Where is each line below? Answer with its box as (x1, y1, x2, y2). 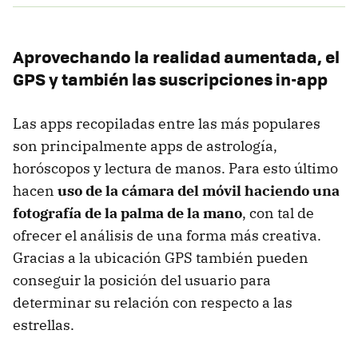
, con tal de (242, 203, 314, 222)
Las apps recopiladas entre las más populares (13, 113, 320, 133)
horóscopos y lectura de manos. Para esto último (13, 158, 338, 177)
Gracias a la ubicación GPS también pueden (13, 248, 308, 267)
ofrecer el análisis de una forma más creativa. (13, 225, 321, 245)
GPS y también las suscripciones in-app (13, 66, 328, 91)
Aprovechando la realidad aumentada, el (13, 43, 340, 69)
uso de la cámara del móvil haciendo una (58, 181, 340, 200)
